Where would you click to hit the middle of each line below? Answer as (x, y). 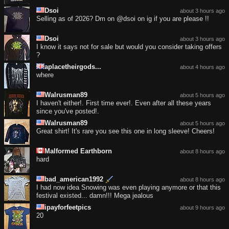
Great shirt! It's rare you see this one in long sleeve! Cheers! (125, 131)
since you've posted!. (68, 111)
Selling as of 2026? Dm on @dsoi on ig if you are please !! (123, 18)
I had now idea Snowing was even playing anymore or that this (129, 187)
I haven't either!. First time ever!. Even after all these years (124, 103)
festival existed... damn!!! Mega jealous (95, 195)
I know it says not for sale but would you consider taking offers (129, 47)
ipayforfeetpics (68, 207)
